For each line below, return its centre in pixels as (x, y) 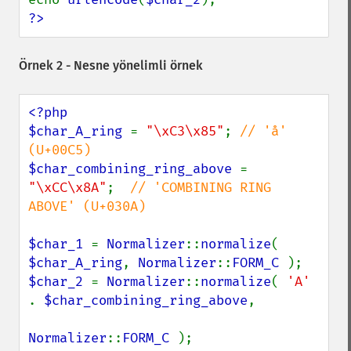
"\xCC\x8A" (67, 188)
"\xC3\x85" (185, 131)
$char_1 (60, 244)
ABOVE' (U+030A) (87, 206)
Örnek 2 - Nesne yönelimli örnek (111, 65)
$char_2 (60, 282)
